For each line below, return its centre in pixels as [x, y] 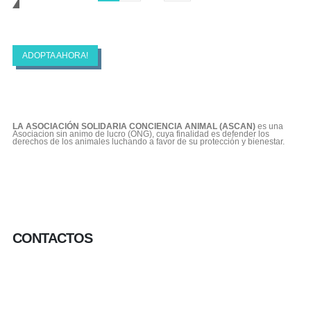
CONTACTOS [52, 238]
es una [269, 126]
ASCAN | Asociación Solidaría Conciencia [153, 23]
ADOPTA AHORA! [55, 56]
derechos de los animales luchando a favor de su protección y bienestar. [149, 141]
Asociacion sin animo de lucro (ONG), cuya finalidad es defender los [141, 134]
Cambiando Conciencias [115, 12]
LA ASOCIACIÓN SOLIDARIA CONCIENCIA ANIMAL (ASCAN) [134, 126]
